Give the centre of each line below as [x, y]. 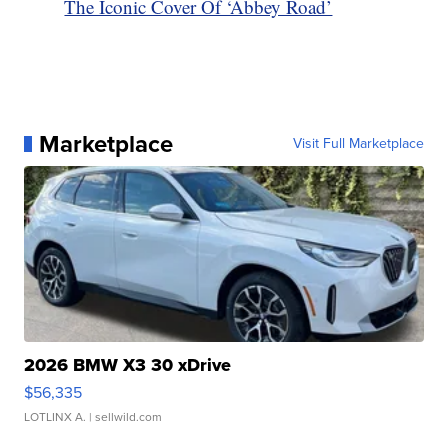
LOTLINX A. [55, 416]
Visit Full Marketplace [358, 143]
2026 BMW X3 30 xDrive [128, 364]
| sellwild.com [124, 416]
